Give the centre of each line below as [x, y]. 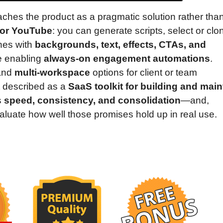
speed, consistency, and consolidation [92, 101]
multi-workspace [52, 73]
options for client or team [144, 73]
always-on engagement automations [127, 59]
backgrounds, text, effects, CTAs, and [120, 45]
